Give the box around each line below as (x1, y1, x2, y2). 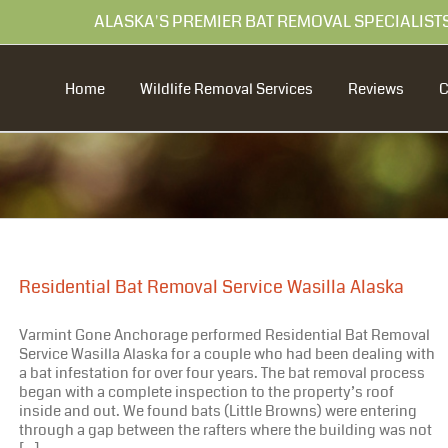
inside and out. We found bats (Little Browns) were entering (19, 400, 417, 422)
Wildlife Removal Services (140, 78, 313, 100)
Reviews (348, 78, 404, 100)
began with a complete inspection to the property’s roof (19, 381, 394, 403)
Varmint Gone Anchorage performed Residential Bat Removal (19, 324, 430, 346)
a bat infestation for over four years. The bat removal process (19, 362, 425, 384)
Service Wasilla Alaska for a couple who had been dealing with (19, 343, 435, 365)
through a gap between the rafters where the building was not (19, 419, 432, 441)
